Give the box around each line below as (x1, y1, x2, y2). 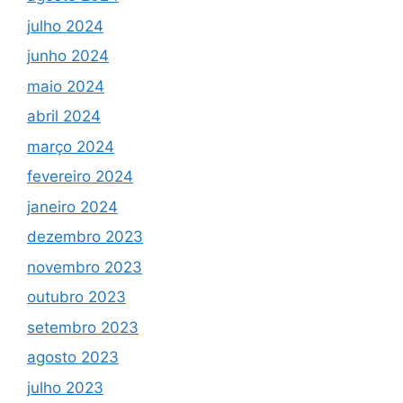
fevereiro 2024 (27, 167, 133, 186)
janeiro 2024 (27, 197, 118, 216)
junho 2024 (27, 47, 109, 66)
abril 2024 (27, 107, 101, 126)
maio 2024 (27, 76, 104, 95)
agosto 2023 (27, 348, 119, 367)
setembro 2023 (27, 318, 139, 336)
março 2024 (27, 137, 114, 156)
